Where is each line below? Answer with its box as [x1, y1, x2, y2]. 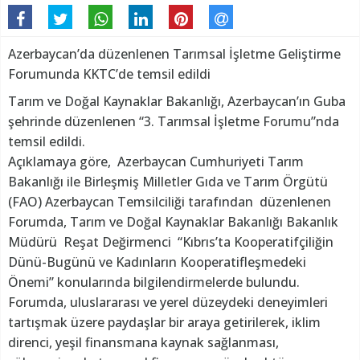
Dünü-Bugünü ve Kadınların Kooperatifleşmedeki [8, 253, 306, 272]
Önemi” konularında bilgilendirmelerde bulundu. [8, 273, 300, 292]
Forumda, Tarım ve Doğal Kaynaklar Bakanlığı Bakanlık [8, 213, 338, 231]
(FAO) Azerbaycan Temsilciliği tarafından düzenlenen [8, 193, 331, 211]
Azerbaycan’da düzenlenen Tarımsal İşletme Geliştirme [8, 45, 341, 63]
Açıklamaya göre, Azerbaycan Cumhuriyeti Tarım [8, 153, 304, 171]
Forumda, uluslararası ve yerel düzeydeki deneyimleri [8, 293, 328, 312]
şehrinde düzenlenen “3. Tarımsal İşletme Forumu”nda [8, 112, 339, 131]
